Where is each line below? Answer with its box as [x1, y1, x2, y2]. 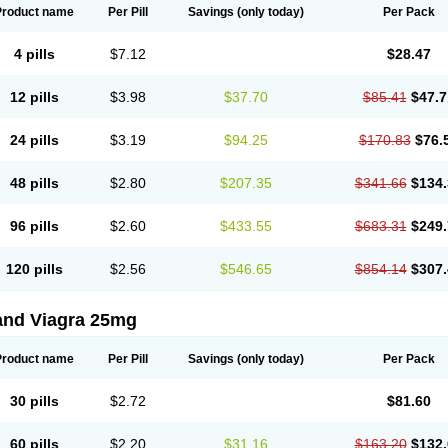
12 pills [9, 89, 59, 105]
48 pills [9, 175, 59, 191]
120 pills [5, 261, 63, 277]
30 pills [9, 393, 59, 409]
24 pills [9, 132, 59, 148]
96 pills [9, 218, 59, 234]
